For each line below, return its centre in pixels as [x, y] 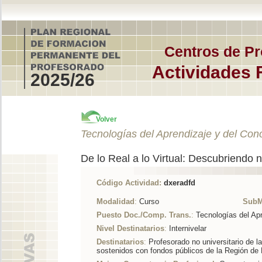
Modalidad [116, 201]
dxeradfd [178, 183]
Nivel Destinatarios [130, 228]
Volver [106, 119]
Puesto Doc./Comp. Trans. [144, 215]
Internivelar [188, 228]
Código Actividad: [129, 183]
